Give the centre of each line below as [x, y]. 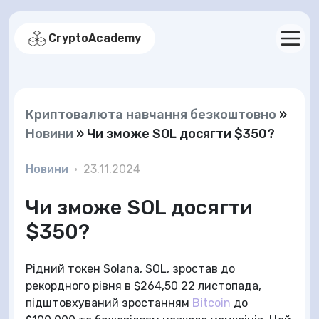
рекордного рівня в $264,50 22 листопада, [143, 286]
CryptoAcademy [95, 38]
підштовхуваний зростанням [109, 303]
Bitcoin [211, 303]
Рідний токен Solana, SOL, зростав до [130, 269]
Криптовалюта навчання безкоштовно [151, 115]
